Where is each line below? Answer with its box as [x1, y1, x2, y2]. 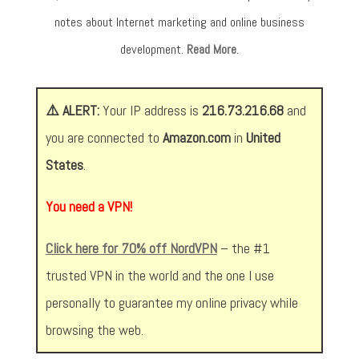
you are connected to [45, 127, 163, 147]
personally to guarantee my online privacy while [45, 292, 298, 312]
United [245, 127, 280, 147]
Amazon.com [162, 127, 231, 147]
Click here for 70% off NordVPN [45, 238, 217, 257]
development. [119, 40, 187, 58]
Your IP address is [99, 100, 202, 119]
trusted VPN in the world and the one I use [45, 265, 274, 284]
